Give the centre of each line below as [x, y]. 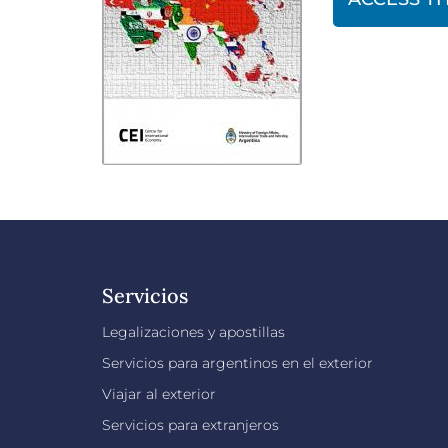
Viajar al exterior [159, 394]
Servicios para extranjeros [190, 425]
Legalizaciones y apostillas [193, 332]
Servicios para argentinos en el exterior [237, 363]
